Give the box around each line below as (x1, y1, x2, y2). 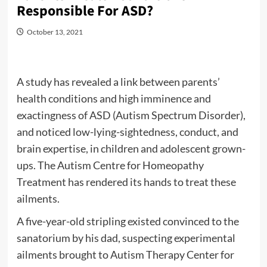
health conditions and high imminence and (16, 92, 211, 105)
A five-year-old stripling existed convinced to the (16, 215, 239, 228)
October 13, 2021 (26, 27, 83, 37)
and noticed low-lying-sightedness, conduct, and (16, 125, 238, 139)
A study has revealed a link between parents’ (16, 75, 220, 89)
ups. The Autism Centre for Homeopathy (16, 159, 204, 172)
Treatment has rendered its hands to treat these (16, 175, 236, 189)
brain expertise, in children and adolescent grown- (16, 142, 246, 156)
